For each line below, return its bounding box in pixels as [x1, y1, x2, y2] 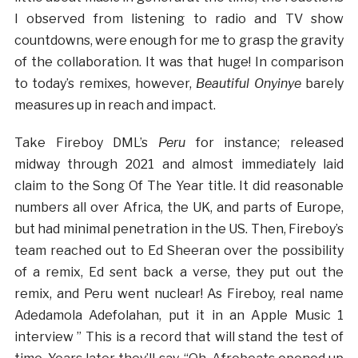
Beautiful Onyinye [196, 75, 306, 91]
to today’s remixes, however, [14, 75, 197, 91]
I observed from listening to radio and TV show [14, 10, 344, 26]
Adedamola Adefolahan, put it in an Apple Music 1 [14, 307, 344, 323]
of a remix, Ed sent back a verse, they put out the [14, 264, 344, 280]
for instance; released [185, 134, 344, 150]
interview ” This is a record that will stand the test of [14, 328, 344, 344]
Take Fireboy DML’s [14, 134, 158, 150]
